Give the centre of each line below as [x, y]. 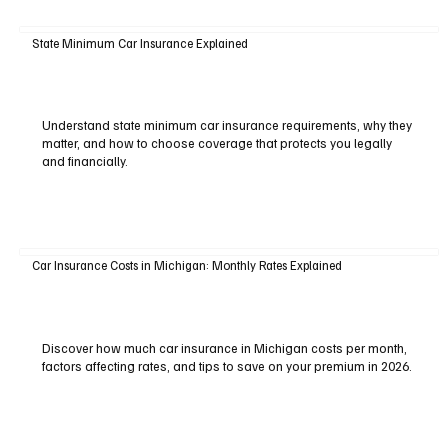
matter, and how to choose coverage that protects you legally [216, 143]
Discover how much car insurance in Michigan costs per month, [224, 347]
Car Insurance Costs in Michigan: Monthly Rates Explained [186, 264]
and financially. [84, 161]
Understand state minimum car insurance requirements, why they [226, 125]
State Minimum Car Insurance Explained [139, 42]
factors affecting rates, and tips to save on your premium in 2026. [226, 365]
